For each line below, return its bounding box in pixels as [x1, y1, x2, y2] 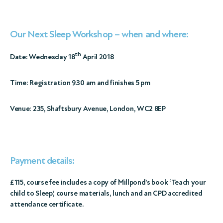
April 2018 [81, 52, 114, 61]
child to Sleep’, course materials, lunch [10, 189, 131, 198]
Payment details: [10, 155, 74, 167]
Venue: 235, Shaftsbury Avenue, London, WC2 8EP [10, 104, 166, 113]
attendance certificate [10, 200, 83, 209]
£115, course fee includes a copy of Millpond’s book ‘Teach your [10, 178, 206, 187]
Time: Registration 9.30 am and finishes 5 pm [10, 78, 150, 87]
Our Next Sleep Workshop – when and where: [10, 28, 188, 40]
